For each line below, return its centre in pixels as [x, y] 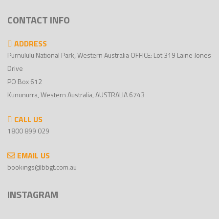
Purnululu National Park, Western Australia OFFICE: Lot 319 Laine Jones [109, 55]
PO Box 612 [25, 81]
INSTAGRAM [33, 194]
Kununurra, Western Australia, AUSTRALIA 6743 [76, 95]
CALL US [27, 119]
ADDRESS [30, 44]
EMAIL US [33, 155]
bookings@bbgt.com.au [42, 167]
